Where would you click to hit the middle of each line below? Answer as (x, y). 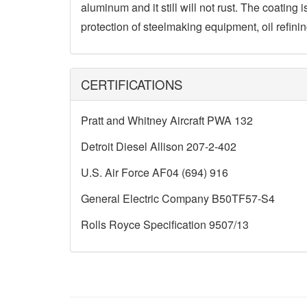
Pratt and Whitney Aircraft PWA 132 (167, 120)
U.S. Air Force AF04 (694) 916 (155, 172)
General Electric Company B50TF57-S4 (178, 198)
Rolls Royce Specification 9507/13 (165, 224)
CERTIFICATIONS (132, 84)
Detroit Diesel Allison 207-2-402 (159, 146)
